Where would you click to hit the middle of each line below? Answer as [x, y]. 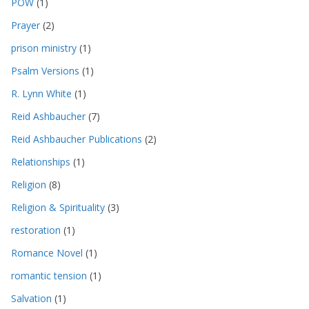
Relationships [41, 161]
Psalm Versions [45, 70]
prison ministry [44, 48]
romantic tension [49, 275]
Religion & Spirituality [58, 207]
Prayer [26, 25]
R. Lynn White [41, 93]
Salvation [31, 298]
